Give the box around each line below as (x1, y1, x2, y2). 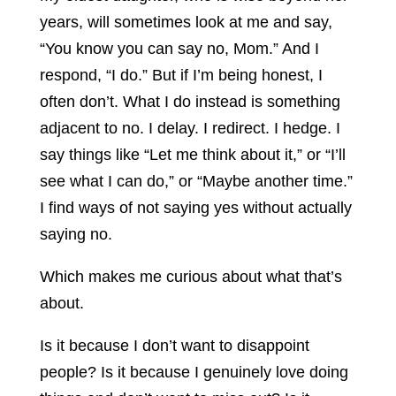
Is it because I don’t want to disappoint (39, 337, 309, 355)
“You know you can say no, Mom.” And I (39, 40, 319, 58)
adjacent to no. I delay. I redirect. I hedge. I (39, 119, 340, 138)
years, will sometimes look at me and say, (39, 13, 332, 32)
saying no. (39, 225, 112, 244)
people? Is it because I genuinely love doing (39, 363, 348, 382)
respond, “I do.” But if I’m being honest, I (39, 66, 323, 85)
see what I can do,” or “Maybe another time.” (39, 172, 353, 191)
